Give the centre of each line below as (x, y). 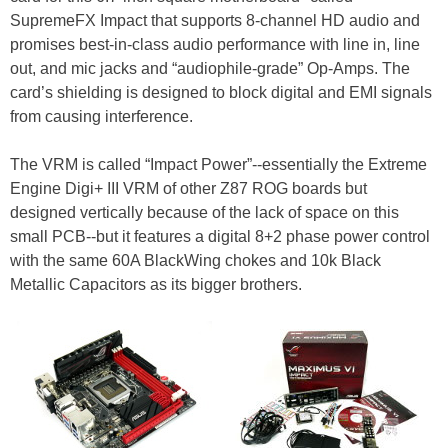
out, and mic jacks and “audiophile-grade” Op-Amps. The (210, 69)
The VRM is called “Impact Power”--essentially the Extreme (218, 165)
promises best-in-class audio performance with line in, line (215, 45)
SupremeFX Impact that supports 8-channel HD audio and (215, 21)
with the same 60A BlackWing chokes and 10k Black (195, 261)
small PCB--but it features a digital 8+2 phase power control (220, 237)
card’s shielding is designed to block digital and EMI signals (221, 93)
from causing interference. (101, 117)
